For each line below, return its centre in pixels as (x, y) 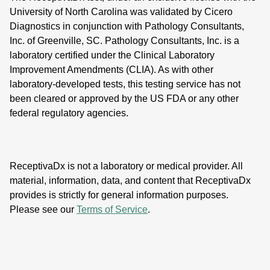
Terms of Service (112, 210)
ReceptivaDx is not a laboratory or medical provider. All (126, 166)
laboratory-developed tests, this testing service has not (125, 84)
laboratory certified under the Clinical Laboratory (112, 55)
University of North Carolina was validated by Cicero (121, 12)
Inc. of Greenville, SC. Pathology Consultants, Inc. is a (124, 41)
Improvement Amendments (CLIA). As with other (111, 70)
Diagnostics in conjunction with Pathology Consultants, (127, 27)
